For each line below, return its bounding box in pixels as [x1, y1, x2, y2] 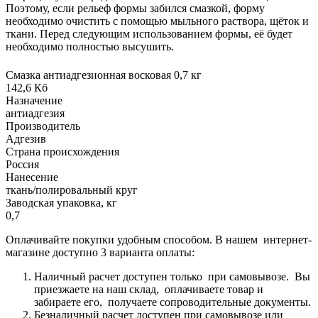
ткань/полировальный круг [6, 183, 138, 196]
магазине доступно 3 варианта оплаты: [6, 246, 194, 258]
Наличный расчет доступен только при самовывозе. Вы [34, 270, 310, 283]
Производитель [6, 119, 80, 132]
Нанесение [6, 170, 58, 183]
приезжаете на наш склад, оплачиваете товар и [34, 283, 263, 295]
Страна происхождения [6, 145, 119, 158]
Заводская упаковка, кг [6, 196, 117, 209]
